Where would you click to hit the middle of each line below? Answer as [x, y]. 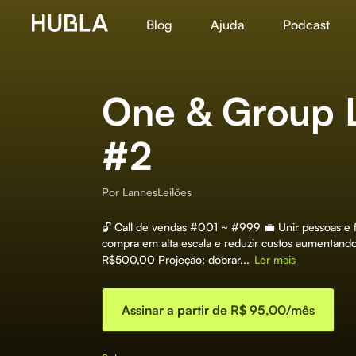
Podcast [306, 25]
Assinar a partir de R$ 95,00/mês [218, 310]
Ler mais [275, 259]
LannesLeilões [157, 192]
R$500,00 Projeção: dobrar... [176, 259]
